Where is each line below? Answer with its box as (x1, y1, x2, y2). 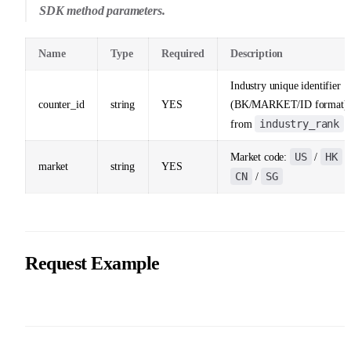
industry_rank (259, 117, 340, 130)
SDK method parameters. (39, 3, 165, 17)
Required (161, 47, 204, 60)
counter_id (38, 98, 85, 110)
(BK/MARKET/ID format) (230, 98, 348, 110)
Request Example (25, 252, 160, 273)
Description (230, 47, 284, 60)
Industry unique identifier (230, 79, 341, 92)
